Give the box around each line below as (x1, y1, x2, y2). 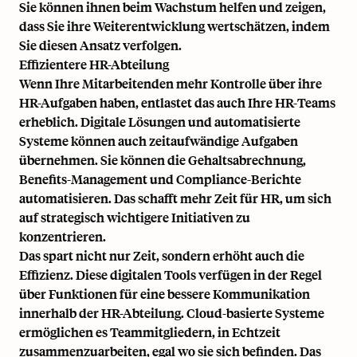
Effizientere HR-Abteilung (19, 55, 169, 73)
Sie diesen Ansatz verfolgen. (19, 36, 182, 53)
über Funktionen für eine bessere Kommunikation (19, 284, 310, 302)
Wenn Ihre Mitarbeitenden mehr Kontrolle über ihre (19, 74, 322, 92)
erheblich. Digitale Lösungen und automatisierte (19, 112, 300, 130)
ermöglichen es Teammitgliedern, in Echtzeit (19, 323, 280, 340)
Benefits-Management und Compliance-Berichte (19, 170, 301, 187)
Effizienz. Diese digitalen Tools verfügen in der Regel (19, 265, 322, 283)
